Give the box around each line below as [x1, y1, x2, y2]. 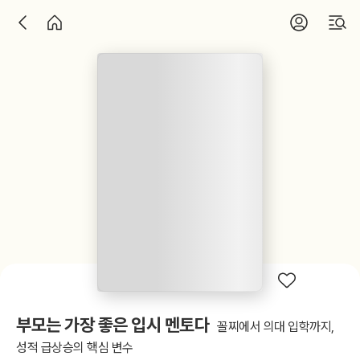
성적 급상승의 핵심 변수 [16, 340, 133, 356]
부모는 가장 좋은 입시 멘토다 [16, 314, 209, 336]
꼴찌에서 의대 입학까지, [217, 319, 334, 335]
